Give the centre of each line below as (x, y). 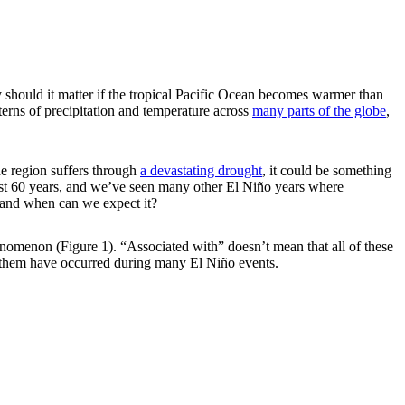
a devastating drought (201, 170)
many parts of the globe (319, 110)
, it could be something (327, 170)
